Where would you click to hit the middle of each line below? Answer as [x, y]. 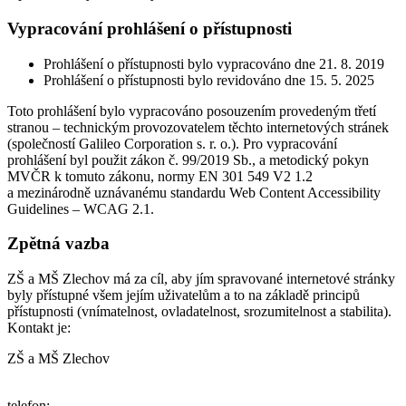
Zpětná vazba [58, 244]
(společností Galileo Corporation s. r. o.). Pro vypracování [172, 143]
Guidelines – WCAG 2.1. [81, 208]
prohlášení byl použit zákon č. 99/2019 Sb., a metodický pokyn [188, 159]
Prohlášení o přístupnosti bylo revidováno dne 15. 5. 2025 [209, 80]
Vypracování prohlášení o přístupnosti [150, 28]
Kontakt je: [39, 328]
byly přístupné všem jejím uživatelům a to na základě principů [184, 295]
